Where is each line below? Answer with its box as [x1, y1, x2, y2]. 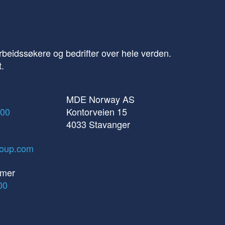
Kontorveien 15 [66, 104, 128, 118]
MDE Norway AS [66, 92, 135, 105]
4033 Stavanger [66, 117, 131, 131]
